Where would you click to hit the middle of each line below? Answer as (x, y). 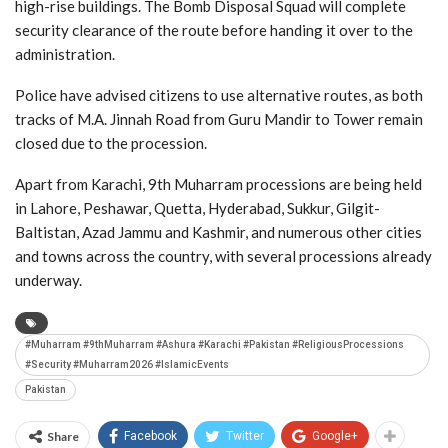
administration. (65, 53)
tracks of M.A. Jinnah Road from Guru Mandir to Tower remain (219, 118)
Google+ (335, 435)
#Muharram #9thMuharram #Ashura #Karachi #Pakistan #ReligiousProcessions (214, 344)
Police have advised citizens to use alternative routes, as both (219, 94)
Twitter (245, 435)
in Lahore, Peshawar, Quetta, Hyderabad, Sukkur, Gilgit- (197, 207)
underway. (48, 279)
